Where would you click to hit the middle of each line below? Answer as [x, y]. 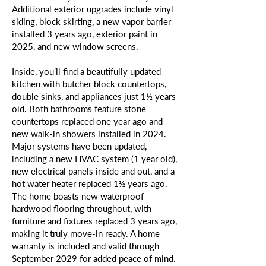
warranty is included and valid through [85, 246]
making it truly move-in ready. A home [86, 233]
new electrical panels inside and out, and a [93, 171]
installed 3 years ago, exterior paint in [85, 34]
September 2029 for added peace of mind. [94, 258]
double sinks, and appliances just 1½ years [94, 96]
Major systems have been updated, [79, 146]
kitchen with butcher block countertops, [89, 84]
